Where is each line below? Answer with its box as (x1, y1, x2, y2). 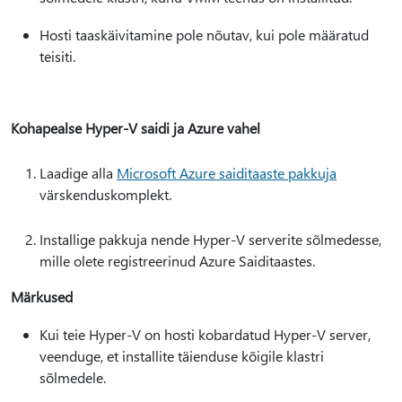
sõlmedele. (39, 368, 106, 387)
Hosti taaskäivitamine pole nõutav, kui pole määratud (39, 25, 369, 44)
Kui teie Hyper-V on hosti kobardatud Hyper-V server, (39, 325, 371, 344)
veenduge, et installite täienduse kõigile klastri (39, 346, 324, 365)
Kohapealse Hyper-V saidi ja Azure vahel (11, 118, 260, 137)
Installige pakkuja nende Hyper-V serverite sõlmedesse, (39, 230, 381, 249)
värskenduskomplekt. (39, 185, 171, 204)
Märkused (11, 287, 73, 306)
